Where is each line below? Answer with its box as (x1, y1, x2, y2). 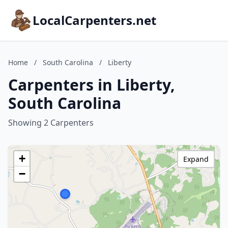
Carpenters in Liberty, (8, 74, 175, 95)
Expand (183, 154, 209, 164)
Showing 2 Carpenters (8, 117, 94, 128)
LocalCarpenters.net (33, 12, 156, 28)
